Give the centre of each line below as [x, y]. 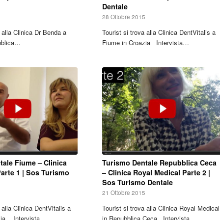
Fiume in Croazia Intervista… [145, 42]
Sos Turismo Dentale [137, 182]
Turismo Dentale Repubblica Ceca [159, 162]
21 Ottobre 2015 [124, 192]
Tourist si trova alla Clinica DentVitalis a [159, 32]
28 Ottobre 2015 [124, 16]
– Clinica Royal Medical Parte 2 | [156, 172]
